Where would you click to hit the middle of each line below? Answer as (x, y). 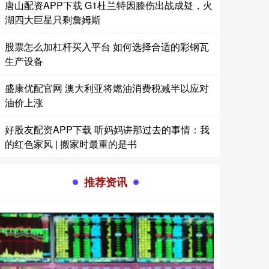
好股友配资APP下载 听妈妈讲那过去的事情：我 (107, 129)
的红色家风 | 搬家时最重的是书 (71, 144)
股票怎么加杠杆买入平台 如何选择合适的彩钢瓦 (107, 47)
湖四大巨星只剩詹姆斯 (53, 20)
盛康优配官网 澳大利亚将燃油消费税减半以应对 (107, 88)
